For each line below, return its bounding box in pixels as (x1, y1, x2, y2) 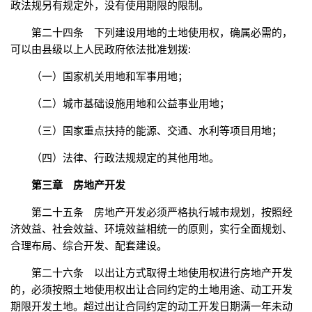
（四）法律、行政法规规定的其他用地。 (31, 152, 219, 164)
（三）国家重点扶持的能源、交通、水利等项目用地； (31, 125, 282, 137)
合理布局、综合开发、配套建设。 (10, 240, 167, 252)
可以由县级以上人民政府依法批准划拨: (10, 43, 191, 56)
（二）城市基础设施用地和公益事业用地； (31, 97, 230, 110)
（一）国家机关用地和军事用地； (31, 70, 188, 83)
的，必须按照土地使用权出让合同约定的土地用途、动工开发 (10, 283, 292, 296)
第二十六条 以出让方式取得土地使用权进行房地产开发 (31, 267, 292, 279)
